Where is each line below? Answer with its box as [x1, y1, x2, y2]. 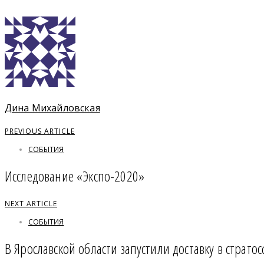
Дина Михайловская [5, 101, 100, 114]
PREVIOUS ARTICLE [5, 126, 75, 137]
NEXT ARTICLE [5, 199, 57, 209]
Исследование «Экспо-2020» [5, 166, 144, 186]
